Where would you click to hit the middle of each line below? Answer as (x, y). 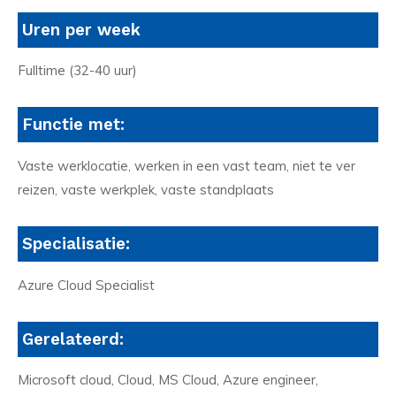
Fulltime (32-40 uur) (77, 71)
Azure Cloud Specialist (86, 285)
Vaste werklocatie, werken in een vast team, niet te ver (187, 166)
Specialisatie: (76, 244)
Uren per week (81, 30)
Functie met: (73, 125)
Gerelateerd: (73, 339)
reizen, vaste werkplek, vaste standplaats (146, 190)
